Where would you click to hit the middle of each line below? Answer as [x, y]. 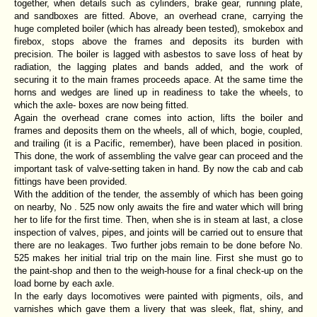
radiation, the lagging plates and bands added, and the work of [158, 67]
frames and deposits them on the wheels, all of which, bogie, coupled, [158, 130]
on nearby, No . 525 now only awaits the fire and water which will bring [158, 207]
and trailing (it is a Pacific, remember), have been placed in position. [158, 143]
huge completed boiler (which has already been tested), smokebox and [158, 28]
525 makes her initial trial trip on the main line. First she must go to [158, 258]
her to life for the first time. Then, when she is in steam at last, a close [158, 219]
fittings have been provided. [71, 181]
